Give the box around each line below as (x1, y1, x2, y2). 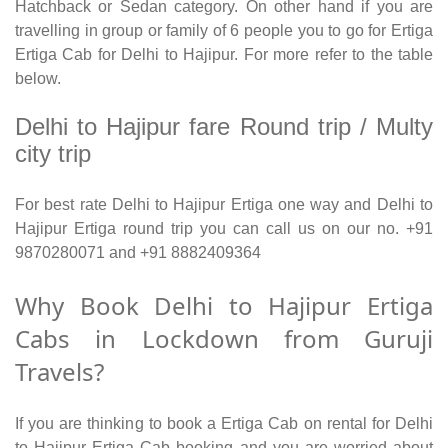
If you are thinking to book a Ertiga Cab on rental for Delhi (15, 415, 433, 433)
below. (15, 70, 61, 88)
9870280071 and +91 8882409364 (15, 244, 261, 262)
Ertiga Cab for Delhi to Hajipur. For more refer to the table (15, 46, 433, 64)
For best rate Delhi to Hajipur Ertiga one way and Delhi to (15, 196, 433, 214)
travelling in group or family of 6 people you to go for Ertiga (15, 22, 433, 40)
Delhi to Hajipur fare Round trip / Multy (15, 113, 433, 141)
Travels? (15, 355, 104, 389)
